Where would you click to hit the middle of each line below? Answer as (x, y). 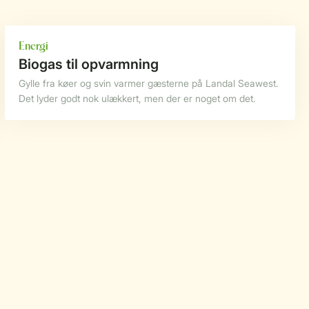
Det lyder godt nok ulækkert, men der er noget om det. (137, 98)
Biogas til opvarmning (88, 64)
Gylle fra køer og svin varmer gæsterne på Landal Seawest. (148, 83)
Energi (33, 47)
